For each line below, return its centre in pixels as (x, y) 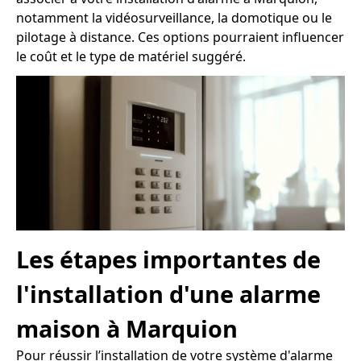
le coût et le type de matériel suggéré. (131, 56)
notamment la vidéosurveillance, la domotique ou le (174, 17)
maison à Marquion (127, 329)
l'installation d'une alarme (168, 294)
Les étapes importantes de (168, 259)
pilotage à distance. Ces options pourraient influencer (180, 37)
